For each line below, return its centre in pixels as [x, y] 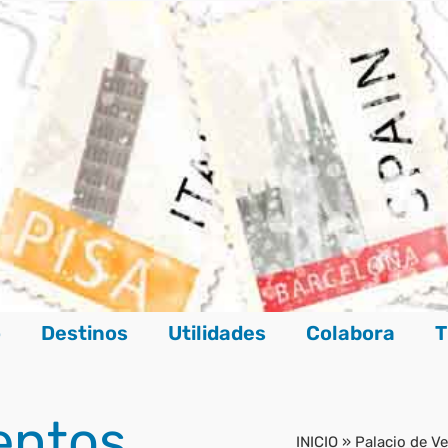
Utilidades [216, 333]
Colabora [350, 333]
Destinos [84, 333]
